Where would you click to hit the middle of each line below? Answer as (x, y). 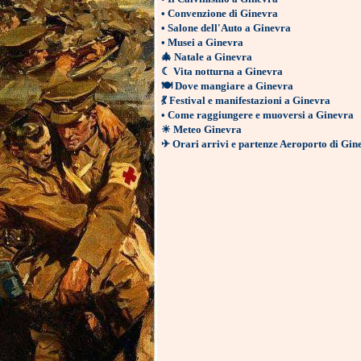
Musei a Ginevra (205, 43)
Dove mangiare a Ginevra (234, 86)
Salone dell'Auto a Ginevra (229, 28)
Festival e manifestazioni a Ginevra (250, 101)
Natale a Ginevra (213, 57)
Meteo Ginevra (207, 130)
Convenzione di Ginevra (223, 14)
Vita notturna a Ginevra (228, 72)
